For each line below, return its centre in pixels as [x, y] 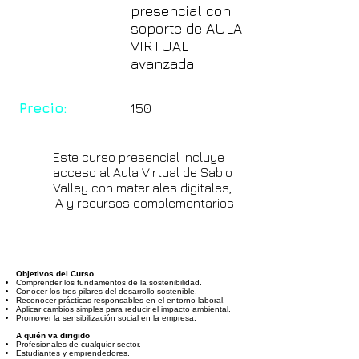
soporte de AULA [186, 28]
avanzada [162, 64]
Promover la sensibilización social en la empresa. [106, 318]
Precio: [43, 108]
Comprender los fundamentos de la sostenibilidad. [109, 282]
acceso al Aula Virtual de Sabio [143, 172]
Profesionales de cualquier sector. [79, 344]
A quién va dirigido [53, 335]
